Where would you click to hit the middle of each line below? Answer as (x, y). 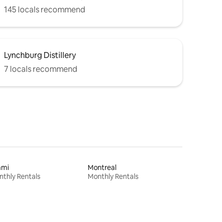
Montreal (102, 167)
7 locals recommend (41, 69)
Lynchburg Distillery (40, 55)
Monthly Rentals (113, 176)
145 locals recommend (45, 9)
